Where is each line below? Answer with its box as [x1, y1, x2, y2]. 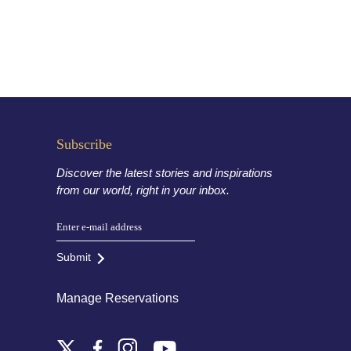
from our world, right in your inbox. [56, 183, 230, 197]
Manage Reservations [56, 291, 179, 305]
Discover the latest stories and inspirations [56, 165, 273, 179]
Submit [56, 250, 91, 263]
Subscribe [56, 136, 112, 152]
